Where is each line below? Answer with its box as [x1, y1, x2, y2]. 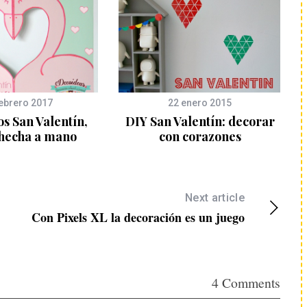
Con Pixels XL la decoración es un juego [32, 208, 245, 226]
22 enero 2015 [168, 97, 232, 108]
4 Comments [212, 273, 280, 292]
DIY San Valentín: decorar [125, 113, 275, 130]
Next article [185, 191, 245, 204]
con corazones [158, 128, 241, 145]
